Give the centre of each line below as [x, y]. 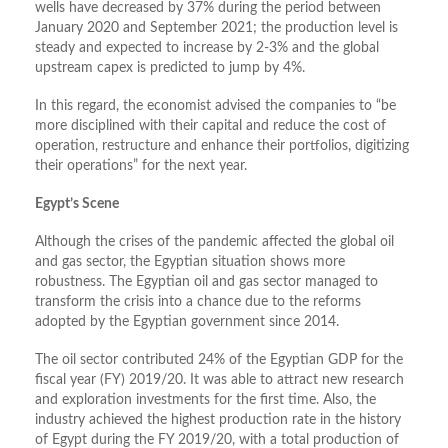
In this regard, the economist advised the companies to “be [215, 106]
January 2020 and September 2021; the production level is [216, 28]
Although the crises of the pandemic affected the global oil [214, 242]
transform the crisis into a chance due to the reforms [198, 302]
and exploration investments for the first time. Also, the [205, 400]
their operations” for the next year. [141, 166]
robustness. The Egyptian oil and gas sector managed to [206, 282]
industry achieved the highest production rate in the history [218, 420]
